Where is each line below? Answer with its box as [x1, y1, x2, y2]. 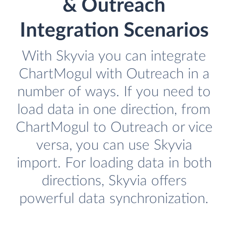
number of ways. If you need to [17, 84, 211, 100]
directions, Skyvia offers [41, 174, 187, 189]
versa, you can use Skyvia [36, 138, 192, 153]
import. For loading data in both [16, 156, 212, 171]
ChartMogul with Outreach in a [18, 67, 210, 82]
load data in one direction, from [17, 102, 211, 118]
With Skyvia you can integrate [22, 49, 206, 64]
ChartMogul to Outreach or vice [15, 120, 213, 135]
